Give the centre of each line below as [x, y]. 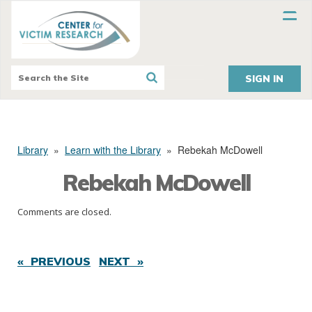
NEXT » [121, 262]
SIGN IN [265, 79]
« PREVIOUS [54, 262]
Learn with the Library [113, 150]
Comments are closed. [64, 212]
